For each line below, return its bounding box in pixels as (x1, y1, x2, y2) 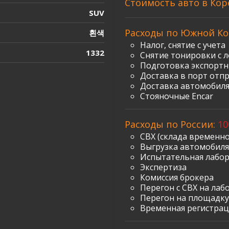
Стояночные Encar (140, 90, 213, 102)
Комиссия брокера (140, 172, 214, 184)
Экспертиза (140, 162, 187, 173)
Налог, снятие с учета (140, 39, 225, 51)
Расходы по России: (125, 118, 218, 131)
